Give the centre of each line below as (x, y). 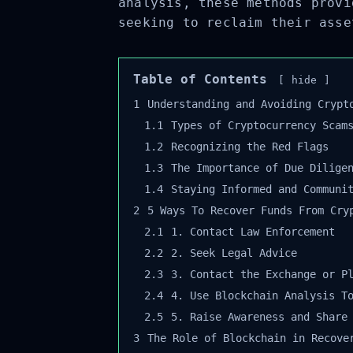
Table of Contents (194, 79)
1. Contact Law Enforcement (247, 231)
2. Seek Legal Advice (228, 253)
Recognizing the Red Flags (244, 146)
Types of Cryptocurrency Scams (256, 125)
